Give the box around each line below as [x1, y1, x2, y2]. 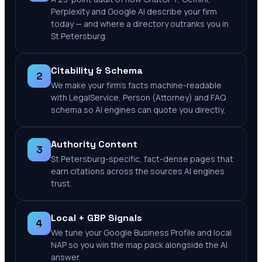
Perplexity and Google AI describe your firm [51, 6, 217, 17]
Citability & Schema [51, 64, 143, 77]
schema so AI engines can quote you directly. [51, 104, 225, 115]
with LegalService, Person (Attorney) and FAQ [51, 92, 226, 103]
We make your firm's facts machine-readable [51, 80, 222, 91]
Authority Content [51, 138, 137, 150]
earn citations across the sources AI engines [51, 166, 225, 177]
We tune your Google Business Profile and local [51, 227, 232, 238]
